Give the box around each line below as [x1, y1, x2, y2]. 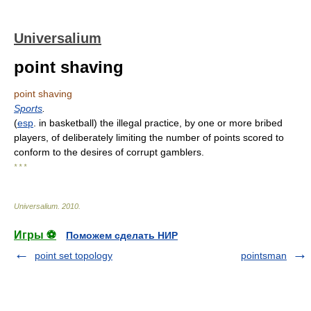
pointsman [241, 250, 287, 261]
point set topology [35, 250, 112, 261]
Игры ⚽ [14, 229, 56, 241]
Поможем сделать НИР [66, 230, 178, 241]
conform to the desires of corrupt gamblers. [14, 146, 204, 158]
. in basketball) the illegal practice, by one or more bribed [33, 117, 283, 128]
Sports [14, 103, 42, 114]
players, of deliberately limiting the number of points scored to [14, 132, 284, 143]
